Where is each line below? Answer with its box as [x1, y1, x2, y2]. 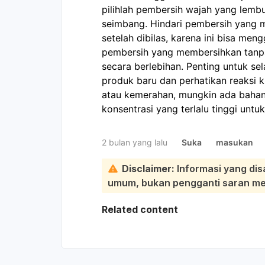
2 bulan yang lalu [102, 137, 167, 147]
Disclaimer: [122, 162, 174, 174]
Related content [102, 203, 178, 215]
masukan [216, 137, 253, 147]
